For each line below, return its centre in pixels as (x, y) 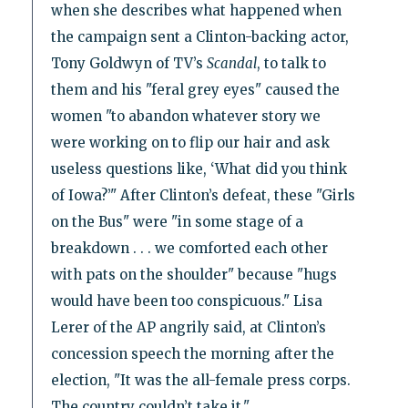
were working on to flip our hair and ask (190, 142)
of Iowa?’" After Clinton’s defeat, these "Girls (203, 195)
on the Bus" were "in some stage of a (177, 221)
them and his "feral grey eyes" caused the (195, 89)
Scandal (231, 63)
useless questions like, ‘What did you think (199, 168)
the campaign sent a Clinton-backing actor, (199, 36)
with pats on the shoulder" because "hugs (194, 274)
